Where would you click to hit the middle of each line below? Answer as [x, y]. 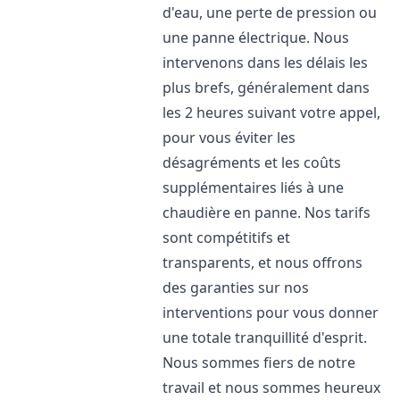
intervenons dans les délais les [266, 62]
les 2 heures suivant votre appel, [272, 112]
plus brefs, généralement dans [267, 87]
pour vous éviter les [229, 137]
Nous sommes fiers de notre [259, 362]
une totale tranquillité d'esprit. [265, 337]
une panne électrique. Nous [256, 37]
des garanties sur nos [236, 287]
